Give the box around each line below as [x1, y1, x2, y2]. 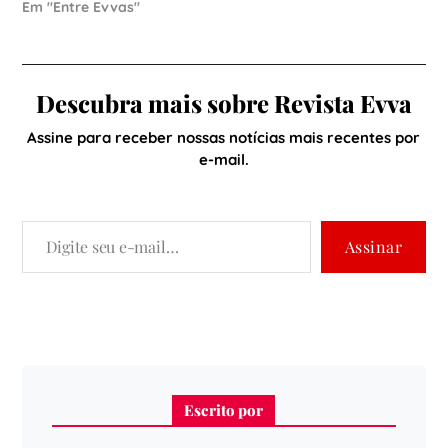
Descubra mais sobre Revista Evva [35, 87, 412, 119]
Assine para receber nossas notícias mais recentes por [27, 128, 421, 147]
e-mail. [198, 150, 249, 169]
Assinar [344, 235, 403, 257]
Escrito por [184, 399, 264, 420]
